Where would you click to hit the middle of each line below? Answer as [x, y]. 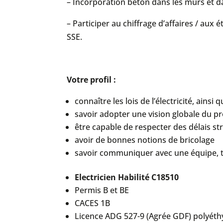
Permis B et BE [102, 190]
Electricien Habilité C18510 [128, 177]
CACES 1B [93, 203]
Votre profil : [92, 80]
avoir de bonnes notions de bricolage [145, 140]
